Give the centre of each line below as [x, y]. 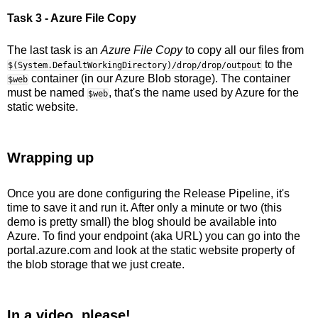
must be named [47, 93]
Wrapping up [50, 158]
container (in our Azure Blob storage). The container [159, 79]
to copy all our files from [243, 50]
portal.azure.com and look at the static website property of [151, 251]
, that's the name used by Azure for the [204, 93]
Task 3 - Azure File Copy [72, 18]
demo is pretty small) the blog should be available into [142, 222]
